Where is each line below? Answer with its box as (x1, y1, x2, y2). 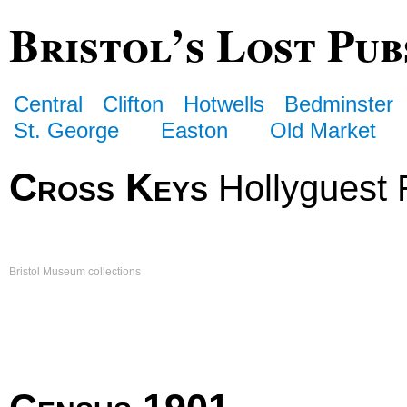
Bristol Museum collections (9, 265, 141, 279)
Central (14, 91, 83, 116)
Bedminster (284, 91, 394, 116)
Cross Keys (9, 164, 208, 209)
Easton (161, 117, 229, 143)
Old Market (270, 117, 377, 143)
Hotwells (184, 91, 265, 116)
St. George (14, 117, 119, 143)
